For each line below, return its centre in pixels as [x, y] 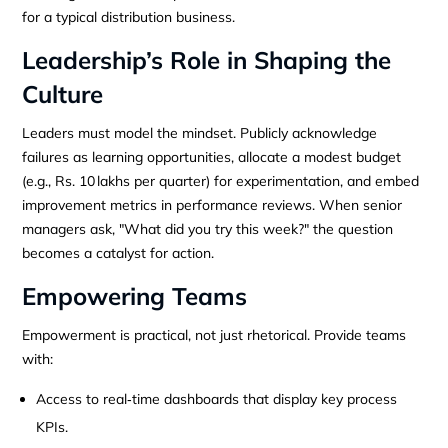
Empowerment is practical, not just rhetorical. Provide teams [214, 334]
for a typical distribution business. [129, 16]
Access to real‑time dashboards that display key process [217, 398]
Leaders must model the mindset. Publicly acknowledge [200, 132]
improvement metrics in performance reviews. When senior [212, 204]
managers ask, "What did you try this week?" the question [208, 228]
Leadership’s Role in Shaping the [207, 59]
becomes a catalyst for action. [118, 252]
